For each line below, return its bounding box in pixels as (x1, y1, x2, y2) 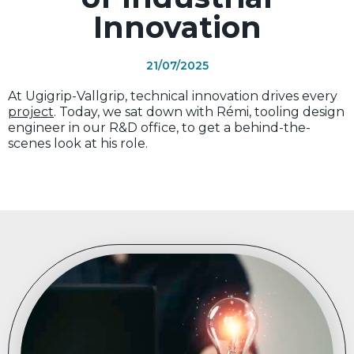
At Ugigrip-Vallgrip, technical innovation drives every (8, 88, 337, 104)
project (8, 104, 54, 119)
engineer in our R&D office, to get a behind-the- (8, 120, 311, 135)
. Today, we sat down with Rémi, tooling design (54, 104, 345, 119)
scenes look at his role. (8, 136, 148, 151)
